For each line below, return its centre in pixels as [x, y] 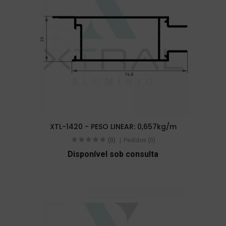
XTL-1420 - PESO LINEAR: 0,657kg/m [113, 126]
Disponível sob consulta [113, 154]
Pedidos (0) [139, 140]
